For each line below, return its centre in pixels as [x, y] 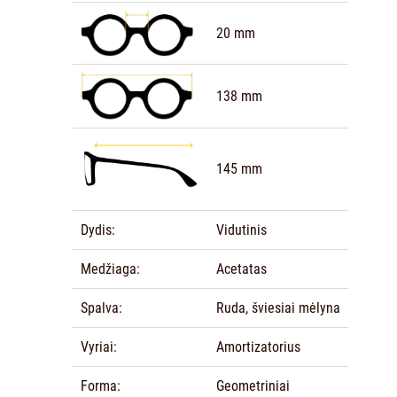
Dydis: [97, 230]
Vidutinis [241, 230]
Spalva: [101, 308]
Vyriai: [98, 347]
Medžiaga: [110, 269]
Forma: [100, 386]
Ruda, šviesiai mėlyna [278, 308]
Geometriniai [253, 386]
